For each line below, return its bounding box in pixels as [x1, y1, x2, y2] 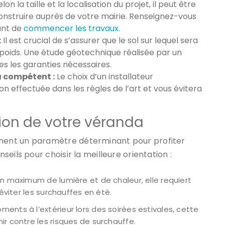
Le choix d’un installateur [55, 70, 153, 82]
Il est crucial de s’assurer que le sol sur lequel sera [1, 34, 198, 46]
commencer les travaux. [24, 22, 120, 34]
